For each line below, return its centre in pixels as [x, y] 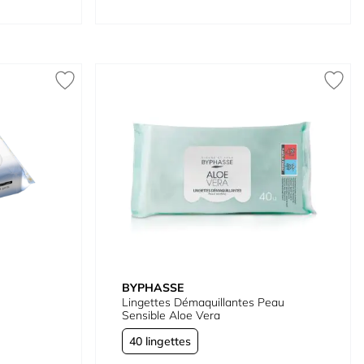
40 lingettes [160, 341]
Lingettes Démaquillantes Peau [204, 302]
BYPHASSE [153, 287]
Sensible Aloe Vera [171, 315]
